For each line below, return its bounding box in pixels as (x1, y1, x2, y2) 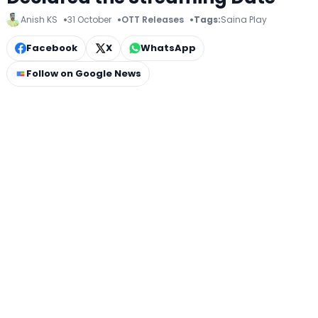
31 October (67, 13, 111, 26)
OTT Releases (121, 13, 184, 26)
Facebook (26, 40, 77, 55)
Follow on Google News (26, 66, 141, 80)
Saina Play (221, 13, 267, 26)
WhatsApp (141, 40, 196, 55)
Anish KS (21, 13, 57, 26)
